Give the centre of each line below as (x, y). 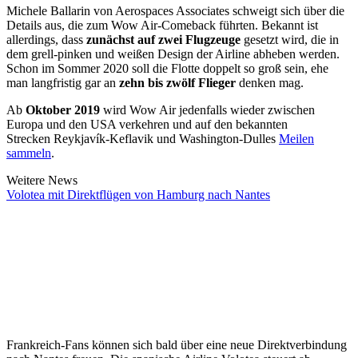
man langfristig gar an (63, 82)
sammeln (29, 153)
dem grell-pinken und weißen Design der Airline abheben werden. (173, 54)
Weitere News (42, 180)
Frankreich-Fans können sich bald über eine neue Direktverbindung (177, 344)
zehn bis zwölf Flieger (177, 82)
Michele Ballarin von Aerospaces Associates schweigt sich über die (175, 10)
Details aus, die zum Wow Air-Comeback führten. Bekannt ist (162, 25)
